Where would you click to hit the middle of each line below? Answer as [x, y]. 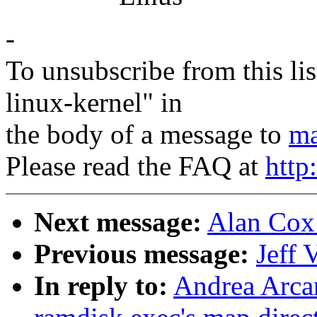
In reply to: [101, 286]
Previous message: [142, 254]
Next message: [118, 222]
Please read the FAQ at [136, 166]
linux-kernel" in [94, 103]
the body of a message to [147, 134]
